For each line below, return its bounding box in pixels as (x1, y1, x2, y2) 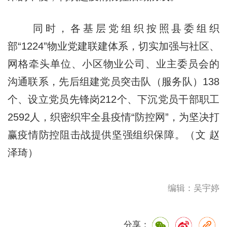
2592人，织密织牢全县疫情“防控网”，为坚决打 (7, 111, 220, 123)
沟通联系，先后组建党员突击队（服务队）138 (7, 76, 220, 88)
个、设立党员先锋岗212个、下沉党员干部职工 (7, 94, 220, 105)
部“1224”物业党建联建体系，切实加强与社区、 (7, 41, 220, 52)
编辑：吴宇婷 (168, 183, 220, 194)
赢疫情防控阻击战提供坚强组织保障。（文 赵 (7, 129, 220, 141)
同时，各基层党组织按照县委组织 (7, 23, 220, 34)
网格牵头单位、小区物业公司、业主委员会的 (7, 58, 220, 70)
